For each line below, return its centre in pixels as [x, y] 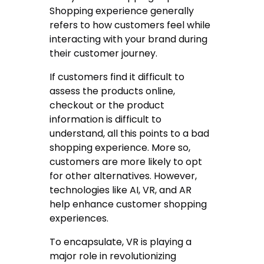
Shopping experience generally [122, 11]
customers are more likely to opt [126, 161]
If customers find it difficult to [117, 77]
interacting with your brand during [129, 39]
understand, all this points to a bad [130, 133]
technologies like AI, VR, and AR [121, 190]
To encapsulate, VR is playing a [121, 242]
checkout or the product [107, 105]
